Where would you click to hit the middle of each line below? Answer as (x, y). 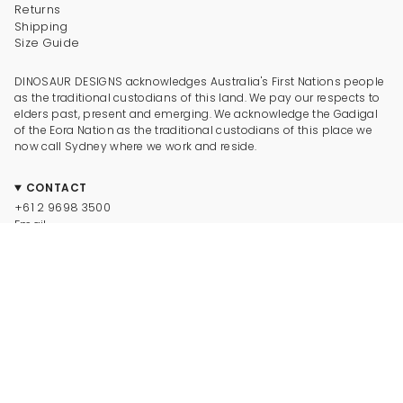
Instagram (46, 279)
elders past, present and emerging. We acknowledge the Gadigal (196, 114)
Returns (38, 10)
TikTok (32, 312)
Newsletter (47, 345)
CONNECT (56, 259)
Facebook (45, 296)
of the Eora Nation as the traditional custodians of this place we (194, 130)
